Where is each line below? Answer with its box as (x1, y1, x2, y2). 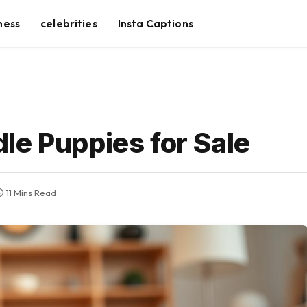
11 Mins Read (6, 187, 56, 199)
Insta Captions (117, 16, 193, 30)
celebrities (40, 16, 97, 30)
